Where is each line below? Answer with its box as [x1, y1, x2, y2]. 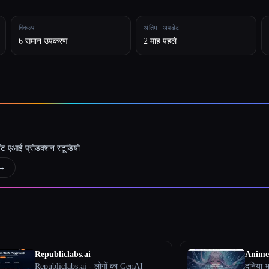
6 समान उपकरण [18, 36, 68, 46]
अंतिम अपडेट [144, 23, 180, 32]
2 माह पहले [144, 36, 177, 46]
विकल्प [18, 23, 35, 32]
